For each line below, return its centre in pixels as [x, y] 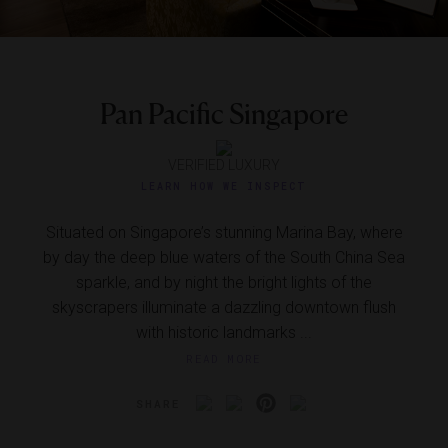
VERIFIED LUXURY [224, 165]
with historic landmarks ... [224, 333]
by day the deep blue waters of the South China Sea [224, 258]
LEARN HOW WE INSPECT [224, 187]
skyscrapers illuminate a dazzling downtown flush [224, 308]
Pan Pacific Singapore [224, 114]
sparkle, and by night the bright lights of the [224, 283]
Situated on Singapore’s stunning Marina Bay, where [224, 233]
